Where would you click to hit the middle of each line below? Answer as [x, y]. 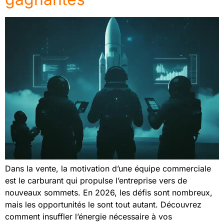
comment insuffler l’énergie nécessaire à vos [88, 217]
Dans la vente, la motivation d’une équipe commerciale [108, 169]
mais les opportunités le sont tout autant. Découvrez [103, 205]
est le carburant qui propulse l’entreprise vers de [96, 181]
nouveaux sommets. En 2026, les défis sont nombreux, [109, 193]
